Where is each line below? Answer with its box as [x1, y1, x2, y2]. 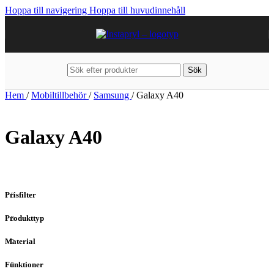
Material [5, 236, 35, 246]
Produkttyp [5, 213, 44, 223]
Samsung [94, 90, 131, 100]
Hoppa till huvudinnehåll [89, 5, 185, 15]
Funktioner [5, 260, 43, 270]
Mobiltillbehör [31, 90, 89, 100]
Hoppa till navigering [5, 5, 89, 15]
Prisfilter [5, 190, 36, 199]
